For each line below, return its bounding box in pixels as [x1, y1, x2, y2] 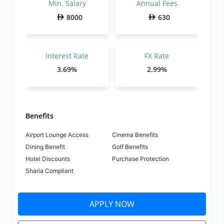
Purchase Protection [112, 155, 169, 162]
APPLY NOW [89, 198, 134, 210]
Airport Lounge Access [25, 131, 89, 138]
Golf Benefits [112, 143, 148, 150]
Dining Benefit [25, 143, 65, 150]
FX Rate [144, 51, 169, 60]
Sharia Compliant [25, 167, 74, 174]
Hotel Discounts [25, 155, 70, 162]
